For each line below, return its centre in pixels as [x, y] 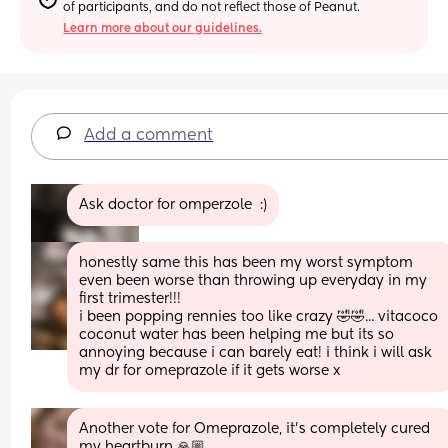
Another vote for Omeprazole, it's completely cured [255, 428]
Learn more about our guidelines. [163, 28]
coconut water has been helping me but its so [237, 334]
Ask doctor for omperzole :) [173, 204]
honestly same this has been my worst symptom [246, 262]
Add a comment [149, 135]
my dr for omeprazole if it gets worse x [210, 370]
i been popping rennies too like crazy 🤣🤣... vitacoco [259, 316]
